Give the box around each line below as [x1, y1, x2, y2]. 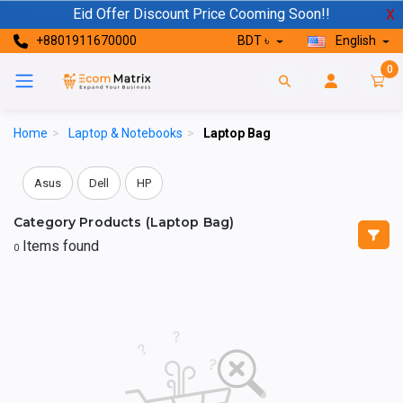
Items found [19, 237, 99, 255]
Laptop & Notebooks [68, 125, 183, 140]
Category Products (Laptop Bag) [13, 213, 235, 230]
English [332, 33, 379, 49]
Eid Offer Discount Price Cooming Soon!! [73, 5, 330, 22]
